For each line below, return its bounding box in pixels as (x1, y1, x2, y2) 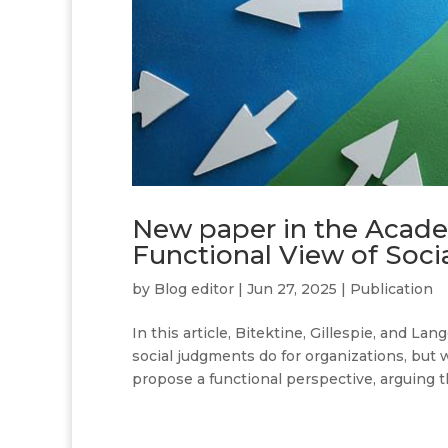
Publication (350, 280, 433, 299)
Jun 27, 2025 (247, 280, 337, 299)
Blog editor (154, 280, 234, 299)
